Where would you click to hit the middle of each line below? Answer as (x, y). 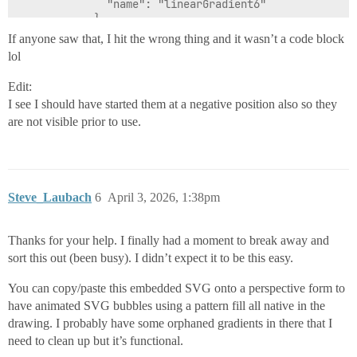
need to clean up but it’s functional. (96, 340)
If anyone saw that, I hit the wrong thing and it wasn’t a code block (176, 38)
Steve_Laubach (50, 197)
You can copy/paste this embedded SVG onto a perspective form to (177, 288)
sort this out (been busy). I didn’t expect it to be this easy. (151, 257)
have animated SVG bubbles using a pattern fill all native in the (167, 305)
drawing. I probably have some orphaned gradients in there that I (170, 323)
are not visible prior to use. (75, 121)
